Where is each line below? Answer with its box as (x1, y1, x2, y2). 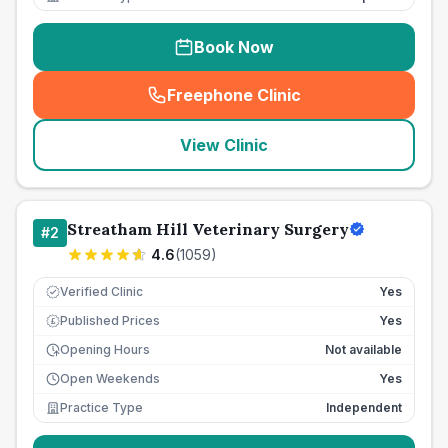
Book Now (194, 37, 274, 57)
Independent (326, 400, 402, 415)
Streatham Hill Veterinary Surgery (67, 219, 349, 239)
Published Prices (60, 313, 160, 328)
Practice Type (60, 400, 143, 415)
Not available (325, 342, 402, 357)
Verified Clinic (60, 284, 143, 299)
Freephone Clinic (167, 85, 301, 105)
